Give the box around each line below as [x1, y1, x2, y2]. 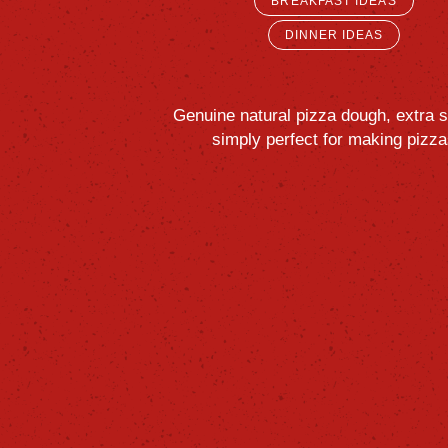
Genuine [173, 105, 235, 125]
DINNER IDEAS [284, 27, 384, 42]
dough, [341, 105, 391, 125]
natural [240, 105, 291, 125]
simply [211, 129, 261, 149]
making [347, 129, 402, 149]
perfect [265, 129, 318, 149]
